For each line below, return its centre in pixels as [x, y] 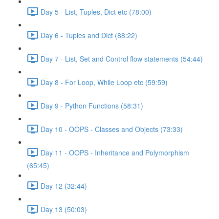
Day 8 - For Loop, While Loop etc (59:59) [104, 82]
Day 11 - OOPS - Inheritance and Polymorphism [115, 152]
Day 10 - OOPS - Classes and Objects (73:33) [112, 129]
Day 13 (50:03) [64, 209]
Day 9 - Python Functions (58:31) [92, 105]
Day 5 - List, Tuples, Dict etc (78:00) [96, 11]
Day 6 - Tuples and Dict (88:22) [89, 35]
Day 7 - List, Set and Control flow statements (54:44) [122, 58]
